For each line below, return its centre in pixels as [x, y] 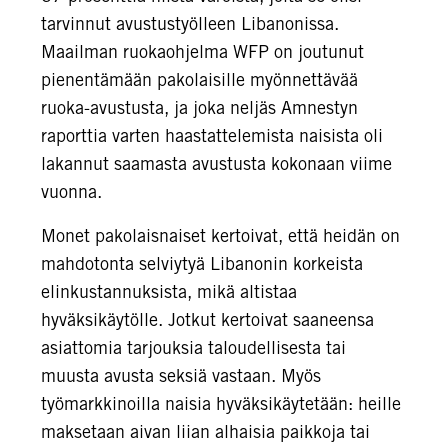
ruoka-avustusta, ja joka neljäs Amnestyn [199, 107]
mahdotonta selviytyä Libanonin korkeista [202, 263]
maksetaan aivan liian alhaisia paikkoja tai [205, 431]
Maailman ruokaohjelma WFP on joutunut [202, 51]
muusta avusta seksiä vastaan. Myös [181, 375]
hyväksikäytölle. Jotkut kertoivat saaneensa [207, 319]
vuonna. [71, 191]
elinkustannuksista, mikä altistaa [169, 291]
